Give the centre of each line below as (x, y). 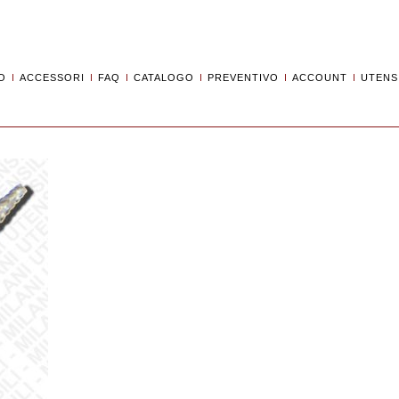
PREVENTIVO (243, 77)
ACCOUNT (320, 77)
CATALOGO (164, 77)
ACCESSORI (52, 77)
